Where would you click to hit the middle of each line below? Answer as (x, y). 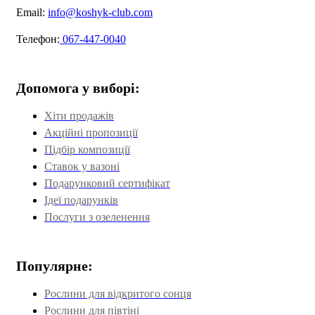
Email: (32, 12)
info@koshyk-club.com (100, 12)
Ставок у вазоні (82, 166)
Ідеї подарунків (81, 200)
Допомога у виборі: (78, 88)
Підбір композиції (87, 149)
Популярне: (54, 265)
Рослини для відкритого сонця (118, 293)
